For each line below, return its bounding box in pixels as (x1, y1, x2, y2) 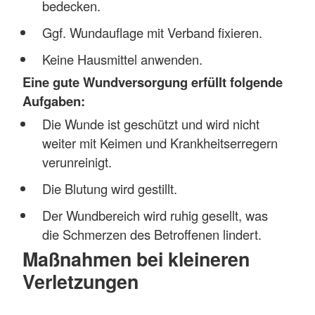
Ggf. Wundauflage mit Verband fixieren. (41, 22, 262, 41)
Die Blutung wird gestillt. (41, 179, 177, 198)
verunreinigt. (41, 152, 112, 171)
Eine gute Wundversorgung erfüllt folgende (22, 72, 283, 92)
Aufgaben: (22, 91, 85, 111)
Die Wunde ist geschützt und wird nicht (41, 114, 259, 133)
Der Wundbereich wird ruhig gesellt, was (41, 205, 268, 224)
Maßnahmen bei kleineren (22, 245, 250, 273)
